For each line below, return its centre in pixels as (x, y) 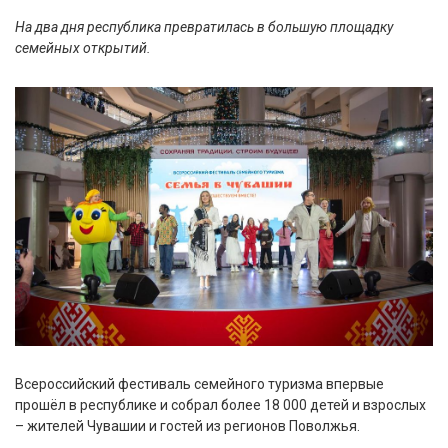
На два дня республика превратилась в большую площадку (204, 27)
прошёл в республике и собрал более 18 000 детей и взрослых (220, 404)
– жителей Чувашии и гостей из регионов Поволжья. (187, 425)
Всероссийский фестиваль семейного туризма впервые (199, 383)
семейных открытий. (83, 48)
